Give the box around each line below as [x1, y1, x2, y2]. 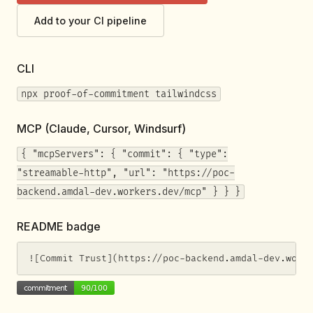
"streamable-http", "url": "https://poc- [17, 167, 235, 180]
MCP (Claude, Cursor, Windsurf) [17, 122, 186, 136]
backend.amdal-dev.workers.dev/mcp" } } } [17, 186, 240, 198]
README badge [17, 219, 101, 234]
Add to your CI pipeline [34, 14, 147, 27]
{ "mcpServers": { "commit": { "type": [20, 148, 228, 161]
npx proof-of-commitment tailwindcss [20, 88, 217, 101]
